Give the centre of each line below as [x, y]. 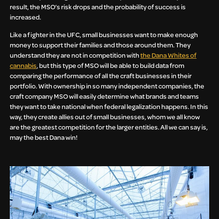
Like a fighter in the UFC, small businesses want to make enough [104, 34]
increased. [25, 17]
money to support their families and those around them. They [100, 44]
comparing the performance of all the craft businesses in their [101, 75]
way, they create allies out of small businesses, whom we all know [105, 116]
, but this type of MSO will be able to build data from [110, 65]
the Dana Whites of [168, 55]
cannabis [23, 65]
